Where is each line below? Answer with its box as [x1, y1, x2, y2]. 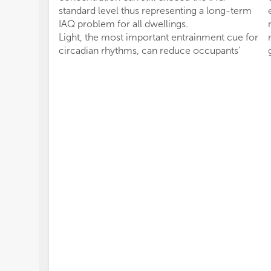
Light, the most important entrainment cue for [59, 31, 258, 43]
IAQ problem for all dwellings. [59, 18, 188, 30]
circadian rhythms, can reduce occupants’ [59, 45, 240, 56]
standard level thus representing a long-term [59, 5, 252, 16]
